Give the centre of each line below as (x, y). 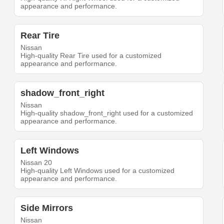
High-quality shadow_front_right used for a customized (107, 113)
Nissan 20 (36, 163)
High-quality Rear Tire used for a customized (91, 56)
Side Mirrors (47, 208)
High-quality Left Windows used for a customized (98, 171)
